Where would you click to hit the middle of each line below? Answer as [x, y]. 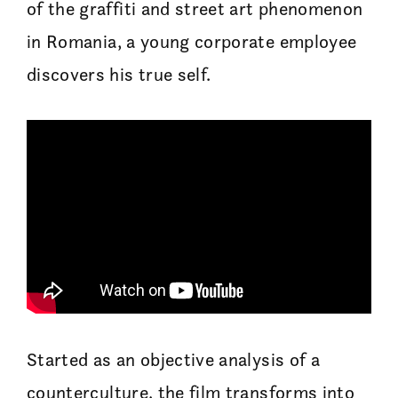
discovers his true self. [119, 74]
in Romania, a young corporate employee [192, 41]
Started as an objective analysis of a [173, 359]
